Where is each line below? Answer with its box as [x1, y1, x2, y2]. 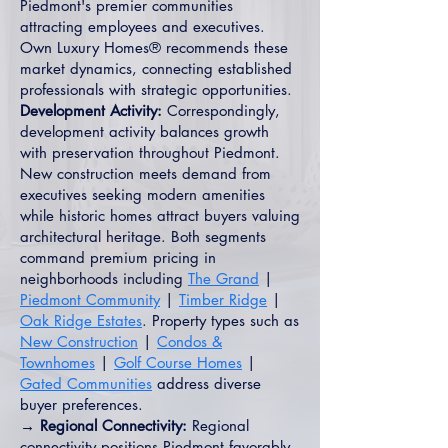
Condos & [157, 332, 222, 351]
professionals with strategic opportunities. [20, 80, 292, 99]
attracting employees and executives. [20, 17, 265, 36]
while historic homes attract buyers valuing [20, 206, 300, 225]
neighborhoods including [20, 269, 188, 288]
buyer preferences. [20, 395, 143, 414]
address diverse [152, 374, 261, 393]
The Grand [188, 269, 259, 288]
